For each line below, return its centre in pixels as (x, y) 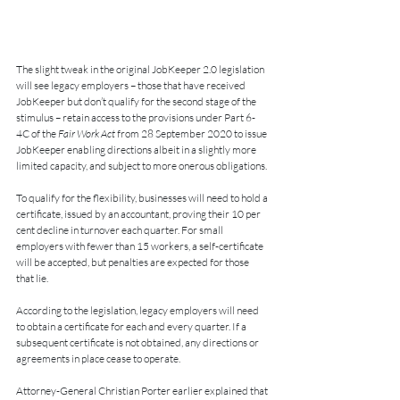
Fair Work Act (87, 133)
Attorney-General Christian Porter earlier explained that (143, 390)
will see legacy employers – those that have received (132, 85)
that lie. (32, 278)
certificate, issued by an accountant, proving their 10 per (139, 213)
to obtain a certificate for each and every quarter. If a (132, 326)
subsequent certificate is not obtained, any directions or (138, 342)
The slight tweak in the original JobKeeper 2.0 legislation (141, 69)
